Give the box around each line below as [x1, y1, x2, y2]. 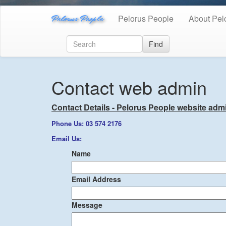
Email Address [72, 174, 121, 184]
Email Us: [51, 133, 90, 143]
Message [72, 199, 102, 210]
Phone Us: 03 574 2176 [51, 118, 122, 128]
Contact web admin [51, 74, 207, 100]
